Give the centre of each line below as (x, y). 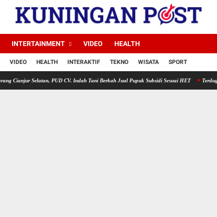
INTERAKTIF (84, 62)
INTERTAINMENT (38, 43)
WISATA (148, 62)
